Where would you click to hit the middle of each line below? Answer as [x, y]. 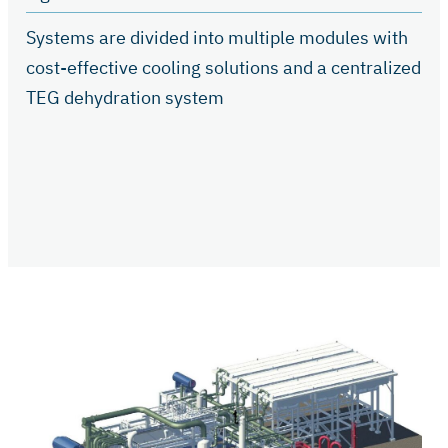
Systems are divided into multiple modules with [217, 37]
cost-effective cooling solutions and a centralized [223, 67]
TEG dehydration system [125, 97]
